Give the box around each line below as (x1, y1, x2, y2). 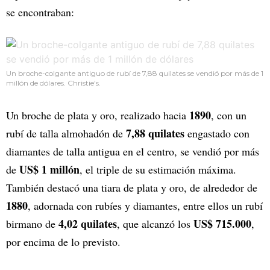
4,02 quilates (58, 216, 117, 232)
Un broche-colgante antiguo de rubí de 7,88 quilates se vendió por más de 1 (6, 69, 263, 78)
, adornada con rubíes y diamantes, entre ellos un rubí (28, 198, 263, 213)
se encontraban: (6, 5, 74, 20)
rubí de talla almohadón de (6, 126, 126, 141)
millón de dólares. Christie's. (6, 78, 101, 88)
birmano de (6, 216, 58, 231)
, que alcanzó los (117, 216, 193, 231)
